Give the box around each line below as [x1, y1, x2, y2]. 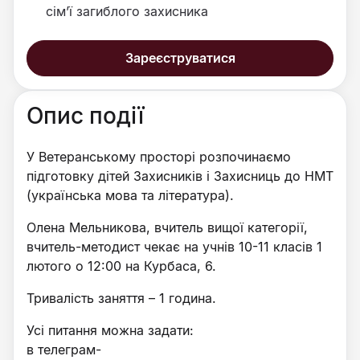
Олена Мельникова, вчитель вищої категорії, [27, 219, 312, 235]
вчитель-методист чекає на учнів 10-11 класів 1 [27, 239, 322, 255]
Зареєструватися [125, 50, 235, 66]
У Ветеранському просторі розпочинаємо [27, 149, 291, 165]
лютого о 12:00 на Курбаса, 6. [27, 258, 216, 274]
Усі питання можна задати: [27, 322, 194, 338]
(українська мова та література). [27, 187, 234, 203]
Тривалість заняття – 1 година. [27, 290, 216, 306]
